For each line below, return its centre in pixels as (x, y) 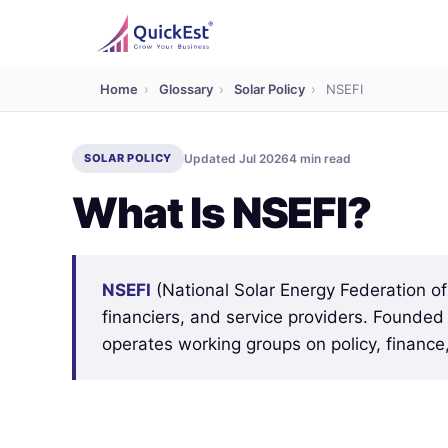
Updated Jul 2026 (236, 158)
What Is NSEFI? (222, 212)
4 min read (319, 158)
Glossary (186, 89)
